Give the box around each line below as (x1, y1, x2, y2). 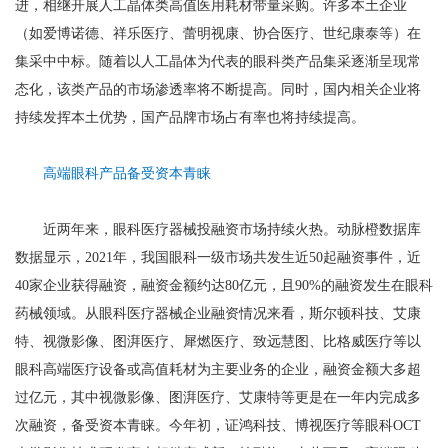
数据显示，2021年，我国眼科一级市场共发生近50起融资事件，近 (15, 250, 421, 265)
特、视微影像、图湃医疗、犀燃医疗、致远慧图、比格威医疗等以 (15, 334, 421, 349)
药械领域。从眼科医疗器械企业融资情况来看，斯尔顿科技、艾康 (15, 306, 421, 321)
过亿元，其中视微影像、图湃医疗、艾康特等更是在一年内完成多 (15, 390, 421, 405)
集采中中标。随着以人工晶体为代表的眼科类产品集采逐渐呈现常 (15, 54, 421, 69)
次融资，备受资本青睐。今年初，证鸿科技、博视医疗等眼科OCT (15, 418, 421, 433)
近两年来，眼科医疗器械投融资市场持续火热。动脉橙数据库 (15, 222, 421, 237)
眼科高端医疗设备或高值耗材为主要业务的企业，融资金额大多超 (15, 362, 421, 377)
